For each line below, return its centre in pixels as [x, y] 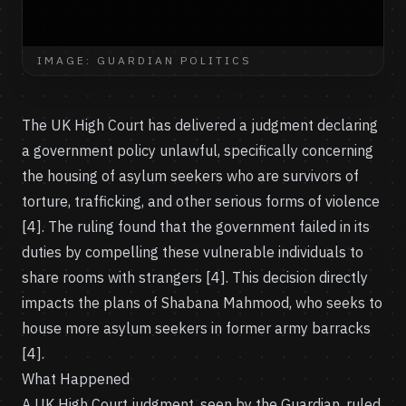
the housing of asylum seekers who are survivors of [190, 176]
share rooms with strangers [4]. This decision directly [195, 277]
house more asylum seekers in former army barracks [196, 328]
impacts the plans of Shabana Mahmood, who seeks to [202, 303]
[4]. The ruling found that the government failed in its [196, 227]
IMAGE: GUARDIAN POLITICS [145, 60]
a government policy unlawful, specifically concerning [198, 150]
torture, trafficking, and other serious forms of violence [201, 201]
